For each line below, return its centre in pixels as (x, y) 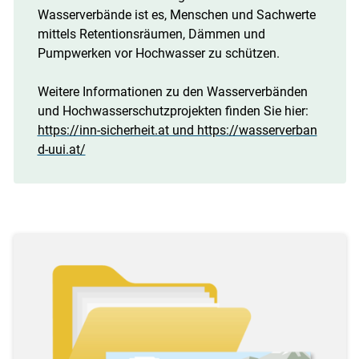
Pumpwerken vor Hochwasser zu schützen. (158, 53)
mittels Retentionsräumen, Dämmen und (151, 34)
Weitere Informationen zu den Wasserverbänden (172, 91)
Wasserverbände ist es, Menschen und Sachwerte (176, 14)
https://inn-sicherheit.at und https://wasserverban (177, 130)
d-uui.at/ (61, 149)
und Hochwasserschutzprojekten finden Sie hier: (173, 111)
